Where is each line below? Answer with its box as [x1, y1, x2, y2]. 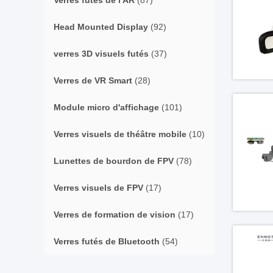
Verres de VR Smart [54, 76, 132, 85]
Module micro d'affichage [54, 102, 159, 112]
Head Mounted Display [54, 22, 148, 32]
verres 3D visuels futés [54, 49, 149, 58]
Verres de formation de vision [54, 210, 175, 219]
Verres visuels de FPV [54, 183, 143, 193]
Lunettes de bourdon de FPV [54, 156, 174, 166]
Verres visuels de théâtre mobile [54, 129, 186, 139]
